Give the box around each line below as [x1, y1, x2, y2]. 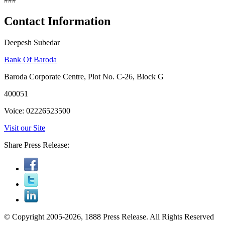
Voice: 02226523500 [4, 106, 70, 115]
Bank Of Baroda [4, 55, 57, 64]
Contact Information [4, 14, 110, 28]
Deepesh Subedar [4, 38, 60, 47]
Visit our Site [4, 123, 45, 132]
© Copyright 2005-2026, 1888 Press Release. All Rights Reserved [4, 212, 214, 221]
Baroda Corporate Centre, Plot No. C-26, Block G [4, 72, 164, 81]
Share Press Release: [4, 140, 69, 149]
